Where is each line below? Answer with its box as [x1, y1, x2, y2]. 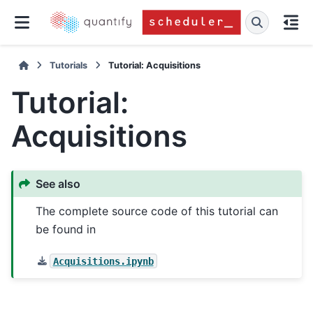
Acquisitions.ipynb [52, 255, 154, 267]
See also [36, 177, 81, 191]
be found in [36, 221, 96, 236]
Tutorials [50, 60, 88, 71]
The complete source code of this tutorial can [36, 203, 279, 218]
